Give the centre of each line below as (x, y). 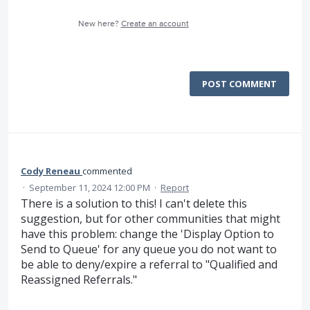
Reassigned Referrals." (79, 279)
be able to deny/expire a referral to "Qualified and (149, 264)
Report (175, 187)
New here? (99, 24)
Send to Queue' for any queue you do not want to (149, 249)
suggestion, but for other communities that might (151, 218)
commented (107, 171)
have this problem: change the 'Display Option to (147, 234)
